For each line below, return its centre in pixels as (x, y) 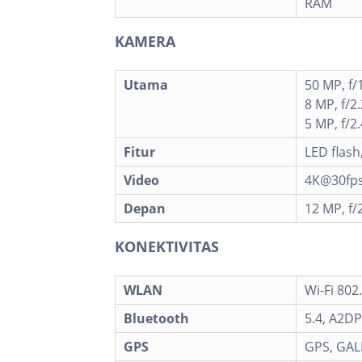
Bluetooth (156, 318)
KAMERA (145, 41)
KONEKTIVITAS (167, 246)
